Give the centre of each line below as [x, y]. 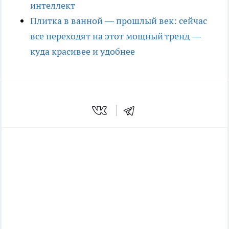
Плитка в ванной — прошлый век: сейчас [119, 20]
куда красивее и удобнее [83, 51]
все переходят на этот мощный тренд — [116, 36]
